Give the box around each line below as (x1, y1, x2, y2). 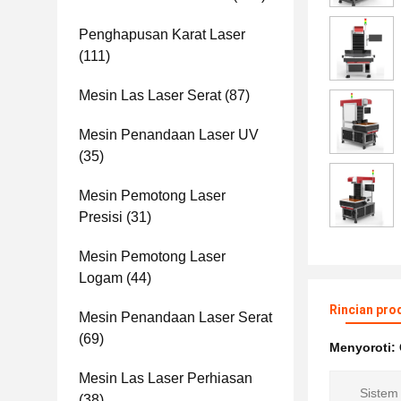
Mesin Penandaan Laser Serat (79, 310, 272, 325)
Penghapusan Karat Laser (79, 27, 245, 42)
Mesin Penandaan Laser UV (79, 127, 259, 142)
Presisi (79, 209, 123, 225)
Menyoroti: (329, 340, 399, 354)
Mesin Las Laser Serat (79, 88, 221, 103)
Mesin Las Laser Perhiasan (79, 371, 252, 386)
